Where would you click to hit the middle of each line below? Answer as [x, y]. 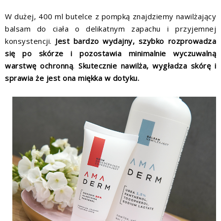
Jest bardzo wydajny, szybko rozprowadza [136, 41]
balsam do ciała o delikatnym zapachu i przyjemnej [110, 29]
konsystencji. [30, 41]
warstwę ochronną [39, 66]
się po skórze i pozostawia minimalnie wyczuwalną [110, 54]
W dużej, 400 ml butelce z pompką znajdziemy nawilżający [110, 17]
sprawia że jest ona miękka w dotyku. [73, 78]
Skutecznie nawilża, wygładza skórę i [147, 66]
